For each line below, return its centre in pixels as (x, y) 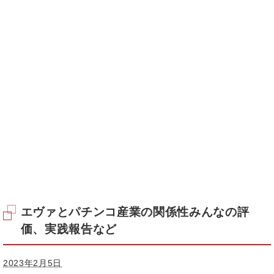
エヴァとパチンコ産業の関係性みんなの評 (135, 212)
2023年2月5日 (32, 263)
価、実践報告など (69, 229)
